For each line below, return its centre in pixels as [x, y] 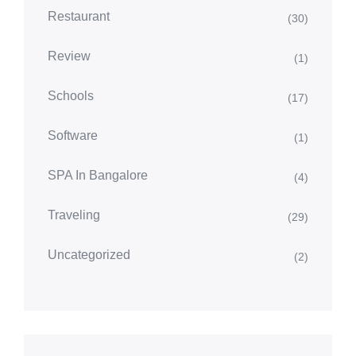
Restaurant [79, 16]
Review [69, 56]
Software [73, 135]
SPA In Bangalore [98, 175]
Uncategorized [89, 254]
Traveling [74, 215]
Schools [71, 95]
